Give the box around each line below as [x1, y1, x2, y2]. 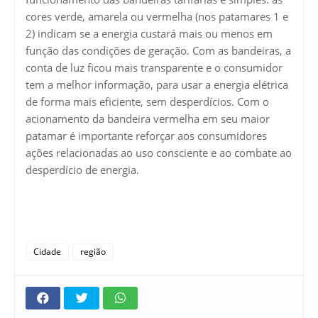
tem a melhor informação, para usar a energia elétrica [26, 77, 288, 92]
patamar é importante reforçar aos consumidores [26, 128, 267, 143]
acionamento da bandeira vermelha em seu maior [26, 111, 270, 126]
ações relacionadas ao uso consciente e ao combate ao [26, 145, 292, 160]
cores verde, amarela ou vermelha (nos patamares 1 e [26, 9, 288, 23]
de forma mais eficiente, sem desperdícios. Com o [26, 94, 269, 109]
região [80, 245, 106, 258]
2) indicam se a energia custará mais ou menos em [26, 26, 273, 40]
